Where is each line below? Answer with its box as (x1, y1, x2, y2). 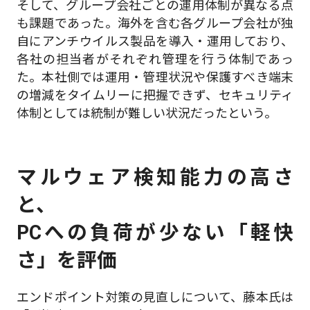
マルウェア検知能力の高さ (16, 165, 294, 189)
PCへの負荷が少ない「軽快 (16, 220, 294, 244)
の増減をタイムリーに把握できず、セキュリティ (16, 87, 294, 102)
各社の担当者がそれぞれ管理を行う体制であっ (16, 51, 294, 66)
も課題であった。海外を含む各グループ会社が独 (16, 15, 294, 30)
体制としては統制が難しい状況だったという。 (16, 105, 277, 120)
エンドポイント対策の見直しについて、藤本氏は (16, 290, 294, 305)
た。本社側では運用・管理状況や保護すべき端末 (16, 69, 294, 84)
